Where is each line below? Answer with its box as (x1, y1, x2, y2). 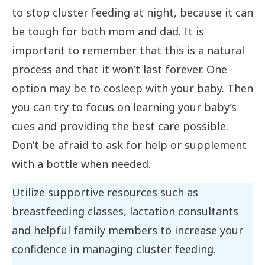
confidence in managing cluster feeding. (12, 242, 216, 257)
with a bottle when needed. (12, 157, 151, 172)
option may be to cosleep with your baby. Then (12, 81, 253, 96)
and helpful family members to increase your (12, 223, 243, 238)
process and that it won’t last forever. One (12, 62, 227, 77)
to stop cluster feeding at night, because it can (12, 5, 253, 20)
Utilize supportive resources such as (12, 185, 198, 200)
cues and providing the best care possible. (12, 119, 228, 134)
